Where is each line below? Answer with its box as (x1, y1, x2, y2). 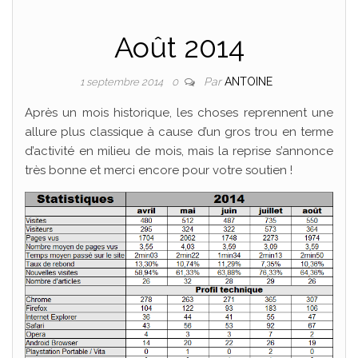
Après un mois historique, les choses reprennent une (25, 105, 333, 120)
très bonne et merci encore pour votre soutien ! (25, 163, 292, 177)
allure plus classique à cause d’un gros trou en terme (25, 125, 333, 139)
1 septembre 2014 (79, 76, 165, 88)
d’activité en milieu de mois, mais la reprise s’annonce (25, 144, 333, 158)
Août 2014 (113, 30, 245, 64)
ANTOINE (224, 75, 272, 88)
